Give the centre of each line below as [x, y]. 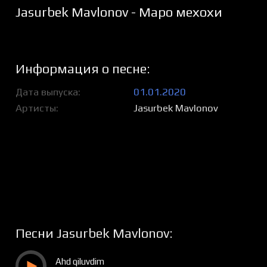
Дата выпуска [46, 91]
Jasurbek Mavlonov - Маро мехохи [119, 12]
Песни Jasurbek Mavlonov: [94, 233]
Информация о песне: [83, 68]
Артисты [35, 108]
